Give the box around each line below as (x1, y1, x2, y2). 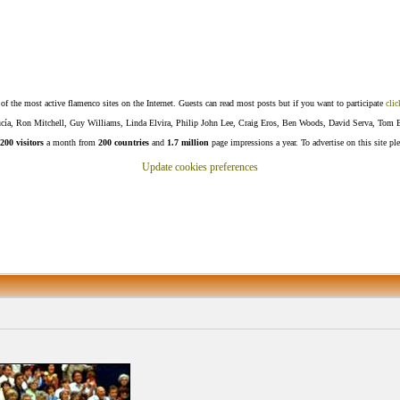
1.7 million (167, 137, 209, 147)
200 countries (98, 137, 149, 147)
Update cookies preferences (142, 161, 258, 173)
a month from (44, 137, 98, 147)
